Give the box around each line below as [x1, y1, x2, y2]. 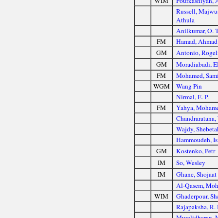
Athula [176, 15, 195, 24]
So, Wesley [176, 158, 206, 167]
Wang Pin [176, 81, 202, 91]
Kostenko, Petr [176, 146, 216, 155]
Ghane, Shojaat [176, 169, 217, 179]
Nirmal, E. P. [176, 92, 209, 101]
